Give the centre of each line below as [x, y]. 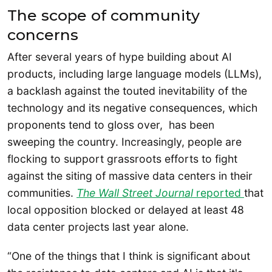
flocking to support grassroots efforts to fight [122, 159]
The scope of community [104, 15]
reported [219, 193]
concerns [43, 34]
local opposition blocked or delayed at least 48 [126, 210]
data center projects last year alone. [98, 227]
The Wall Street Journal [135, 193]
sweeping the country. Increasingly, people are [124, 142]
